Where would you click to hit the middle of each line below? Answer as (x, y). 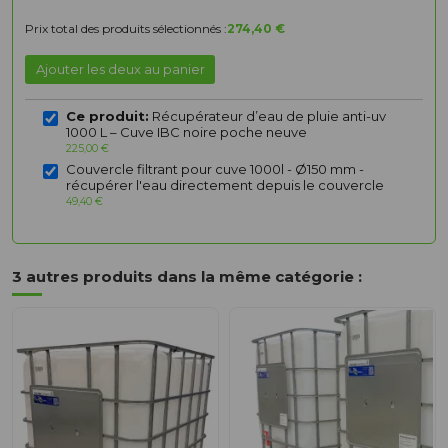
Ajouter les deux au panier (120, 69)
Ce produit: (107, 115)
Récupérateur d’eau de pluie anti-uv (267, 115)
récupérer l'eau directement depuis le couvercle (225, 184)
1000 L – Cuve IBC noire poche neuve (186, 131)
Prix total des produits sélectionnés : (126, 29)
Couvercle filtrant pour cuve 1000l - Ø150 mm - (215, 168)
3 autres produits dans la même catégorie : (187, 276)
